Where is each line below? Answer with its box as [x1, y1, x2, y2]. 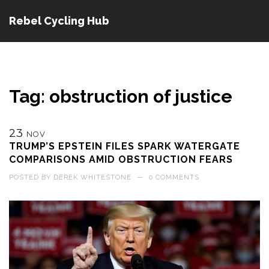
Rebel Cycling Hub [9, 14, 109, 27]
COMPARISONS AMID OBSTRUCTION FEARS [9, 154, 233, 165]
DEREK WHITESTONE [53, 174, 131, 181]
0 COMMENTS [149, 174, 199, 181]
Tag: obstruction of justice [9, 86, 232, 107]
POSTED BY [9, 174, 53, 181]
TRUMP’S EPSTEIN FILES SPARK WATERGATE [9, 141, 240, 152]
